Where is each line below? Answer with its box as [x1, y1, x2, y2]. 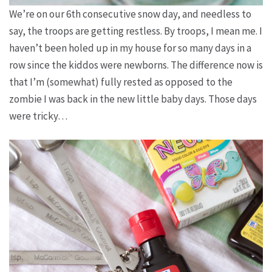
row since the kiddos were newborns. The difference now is [9, 58, 263, 72]
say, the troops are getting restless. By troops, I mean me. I [9, 24, 262, 38]
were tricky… [9, 109, 67, 123]
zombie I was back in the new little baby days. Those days [9, 92, 257, 106]
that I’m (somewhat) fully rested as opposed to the [9, 75, 233, 89]
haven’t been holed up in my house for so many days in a [9, 41, 251, 55]
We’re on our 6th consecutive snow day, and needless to [9, 7, 251, 21]
